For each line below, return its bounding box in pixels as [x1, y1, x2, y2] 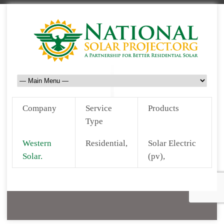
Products [148, 103, 179, 113]
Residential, [85, 138, 127, 148]
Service [85, 103, 112, 113]
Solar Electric [148, 138, 196, 148]
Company [22, 103, 56, 113]
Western [22, 138, 51, 148]
